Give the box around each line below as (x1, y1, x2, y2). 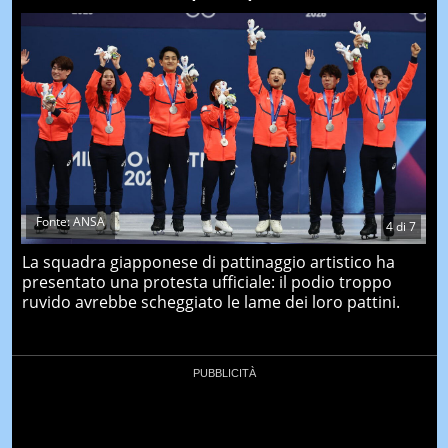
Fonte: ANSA (35, 212, 105, 230)
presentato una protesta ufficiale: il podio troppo (21, 270, 392, 293)
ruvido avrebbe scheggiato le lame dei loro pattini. (21, 290, 400, 313)
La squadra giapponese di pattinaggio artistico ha (21, 250, 395, 273)
